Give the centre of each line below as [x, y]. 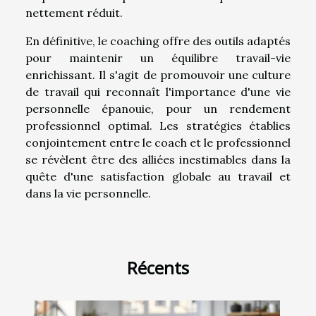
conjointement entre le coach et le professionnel [158, 142]
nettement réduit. [74, 12]
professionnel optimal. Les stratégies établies [158, 125]
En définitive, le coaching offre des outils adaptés [158, 41]
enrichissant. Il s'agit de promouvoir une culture [158, 74]
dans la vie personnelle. [88, 193]
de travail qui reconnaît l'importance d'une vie [158, 91]
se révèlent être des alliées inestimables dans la [158, 159]
